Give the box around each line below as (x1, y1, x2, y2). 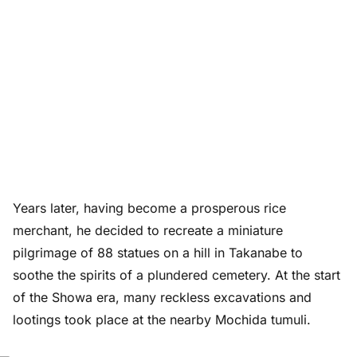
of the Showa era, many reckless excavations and (13, 288, 312, 305)
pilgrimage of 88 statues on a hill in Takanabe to (13, 244, 303, 261)
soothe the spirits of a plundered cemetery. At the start (13, 266, 340, 283)
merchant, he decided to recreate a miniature (13, 222, 283, 238)
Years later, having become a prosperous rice (13, 199, 286, 216)
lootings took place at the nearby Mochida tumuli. (13, 311, 311, 328)
